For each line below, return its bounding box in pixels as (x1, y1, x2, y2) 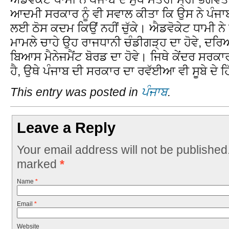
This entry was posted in (10, 85, 141, 99)
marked (16, 157, 60, 171)
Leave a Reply (17, 120, 116, 136)
